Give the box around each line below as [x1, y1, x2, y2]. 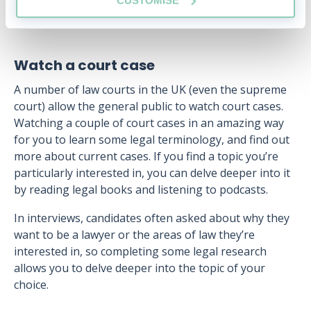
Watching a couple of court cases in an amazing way [14, 115, 284, 131]
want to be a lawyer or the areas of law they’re [14, 227, 255, 242]
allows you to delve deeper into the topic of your [14, 260, 265, 276]
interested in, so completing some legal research [14, 244, 267, 259]
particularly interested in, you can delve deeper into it [14, 165, 290, 180]
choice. [14, 277, 49, 292]
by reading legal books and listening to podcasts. [14, 182, 268, 197]
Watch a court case [14, 56, 155, 75]
